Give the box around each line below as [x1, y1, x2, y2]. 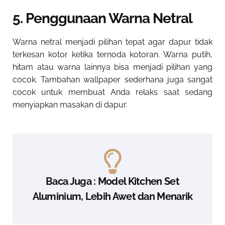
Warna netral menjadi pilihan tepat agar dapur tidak [13, 37, 212, 47]
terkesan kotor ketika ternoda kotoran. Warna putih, [13, 50, 212, 60]
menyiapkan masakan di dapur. [13, 100, 127, 110]
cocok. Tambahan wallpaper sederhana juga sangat [13, 75, 212, 85]
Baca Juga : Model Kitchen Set [46, 175, 179, 188]
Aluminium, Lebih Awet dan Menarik [32, 190, 193, 203]
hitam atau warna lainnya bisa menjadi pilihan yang [13, 62, 212, 72]
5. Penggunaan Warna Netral [13, 10, 192, 27]
